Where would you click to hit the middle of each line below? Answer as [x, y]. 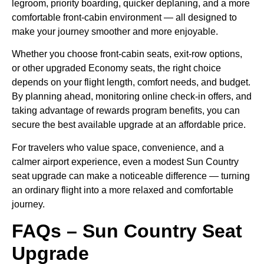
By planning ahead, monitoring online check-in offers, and [132, 97]
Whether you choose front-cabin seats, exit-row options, [127, 54]
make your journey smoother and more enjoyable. [115, 31]
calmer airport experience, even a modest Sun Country [125, 161]
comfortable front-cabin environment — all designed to [124, 17]
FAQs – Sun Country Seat [127, 231]
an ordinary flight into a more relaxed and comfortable [123, 190]
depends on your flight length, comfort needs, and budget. [131, 82]
